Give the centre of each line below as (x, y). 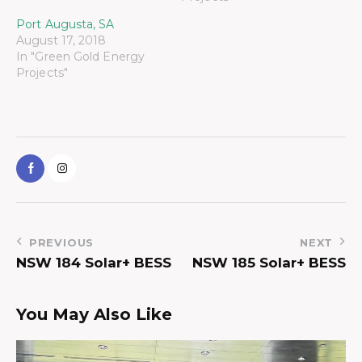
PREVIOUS (61, 243)
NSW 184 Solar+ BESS (94, 263)
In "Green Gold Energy (81, 56)
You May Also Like (94, 315)
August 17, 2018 (61, 40)
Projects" (42, 72)
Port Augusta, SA (65, 24)
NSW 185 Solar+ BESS (269, 263)
